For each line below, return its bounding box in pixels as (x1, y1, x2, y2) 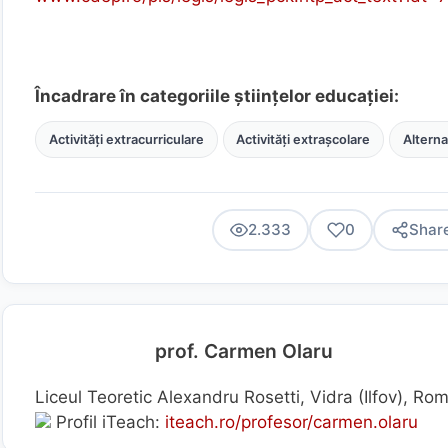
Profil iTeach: (51, 412, 165, 432)
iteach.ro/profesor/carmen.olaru (165, 412, 418, 432)
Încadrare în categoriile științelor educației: (35, 86, 399, 106)
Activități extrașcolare (236, 132, 371, 147)
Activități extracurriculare (48, 132, 204, 147)
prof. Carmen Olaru (155, 339, 333, 363)
